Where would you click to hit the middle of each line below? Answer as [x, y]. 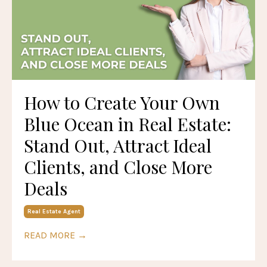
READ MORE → [55, 235]
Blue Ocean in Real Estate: [128, 124]
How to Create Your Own [122, 103]
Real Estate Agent [54, 212]
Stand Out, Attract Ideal [118, 146]
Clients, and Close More [118, 167]
